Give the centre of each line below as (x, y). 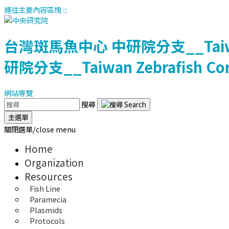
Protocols (47, 220)
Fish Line (45, 188)
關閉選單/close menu (40, 129)
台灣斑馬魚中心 (56, 46)
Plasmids (46, 210)
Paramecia (48, 199)
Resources (49, 176)
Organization (54, 162)
